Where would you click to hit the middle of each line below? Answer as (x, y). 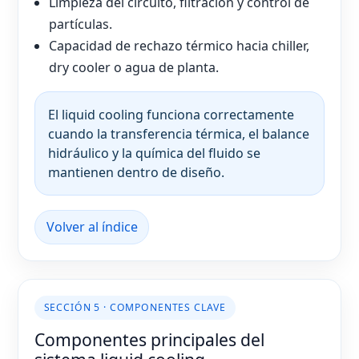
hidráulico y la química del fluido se (154, 153)
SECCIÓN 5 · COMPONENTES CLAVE (135, 308)
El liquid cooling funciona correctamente (171, 114)
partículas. (81, 24)
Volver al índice (92, 227)
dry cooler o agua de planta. (134, 67)
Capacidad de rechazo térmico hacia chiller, (179, 45)
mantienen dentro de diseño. (136, 172)
